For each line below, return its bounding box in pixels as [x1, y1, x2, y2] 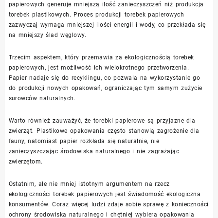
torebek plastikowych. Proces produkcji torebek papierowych [8, 11, 184, 18]
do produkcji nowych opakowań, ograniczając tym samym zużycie [8, 84, 202, 91]
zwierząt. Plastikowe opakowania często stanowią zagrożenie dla [8, 127, 200, 134]
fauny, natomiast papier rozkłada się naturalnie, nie [8, 137, 160, 145]
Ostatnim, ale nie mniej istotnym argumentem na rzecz [8, 180, 170, 187]
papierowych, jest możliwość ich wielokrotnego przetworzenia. [8, 64, 189, 71]
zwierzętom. [8, 158, 43, 165]
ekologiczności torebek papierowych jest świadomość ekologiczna [8, 190, 201, 198]
